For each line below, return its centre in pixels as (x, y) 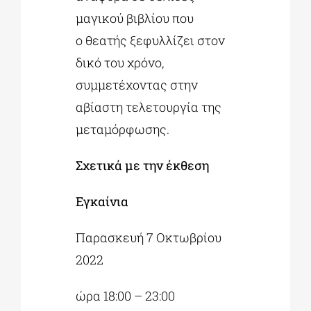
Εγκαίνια (102, 201)
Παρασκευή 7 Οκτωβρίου (149, 237)
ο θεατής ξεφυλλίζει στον (151, 40)
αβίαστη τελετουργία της (149, 107)
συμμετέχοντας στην (137, 84)
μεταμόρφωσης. (123, 129)
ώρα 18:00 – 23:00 (126, 295)
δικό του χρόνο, (120, 62)
